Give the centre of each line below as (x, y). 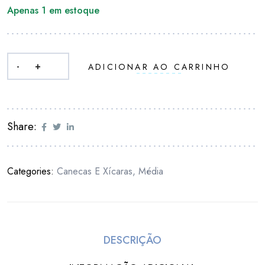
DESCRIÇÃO (132, 240)
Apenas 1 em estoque (53, 11)
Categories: (32, 172)
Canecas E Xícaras (95, 172)
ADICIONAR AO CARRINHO (159, 67)
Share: (22, 127)
